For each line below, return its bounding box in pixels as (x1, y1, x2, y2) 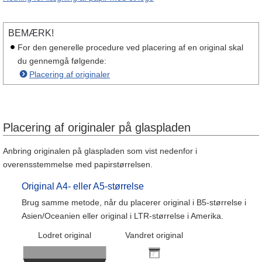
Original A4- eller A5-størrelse (22, 181, 144, 191)
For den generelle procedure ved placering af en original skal (18, 43, 243, 52)
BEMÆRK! (8, 28, 54, 38)
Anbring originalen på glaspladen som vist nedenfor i (3, 146, 197, 156)
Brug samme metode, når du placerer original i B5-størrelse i (22, 198, 246, 207)
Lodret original (38, 230, 91, 240)
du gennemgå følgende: (18, 56, 106, 65)
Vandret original (125, 230, 183, 240)
